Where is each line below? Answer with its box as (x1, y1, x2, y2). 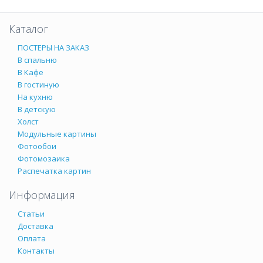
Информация (9, 188, 75, 202)
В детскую (18, 104, 56, 114)
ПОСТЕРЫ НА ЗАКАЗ (18, 42, 89, 53)
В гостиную (18, 79, 59, 90)
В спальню (18, 55, 57, 65)
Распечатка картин (18, 166, 91, 176)
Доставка (18, 221, 53, 231)
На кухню (18, 92, 53, 102)
